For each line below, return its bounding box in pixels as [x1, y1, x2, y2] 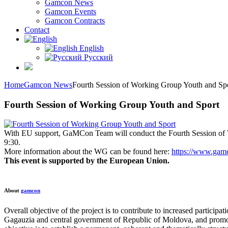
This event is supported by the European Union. [4, 156, 169, 165]
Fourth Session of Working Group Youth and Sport [4, 99, 219, 110]
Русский [82, 53, 113, 62]
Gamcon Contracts [45, 16, 105, 25]
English [77, 44, 104, 52]
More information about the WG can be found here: [4, 147, 172, 156]
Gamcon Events [45, 7, 96, 16]
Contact [24, 25, 49, 34]
